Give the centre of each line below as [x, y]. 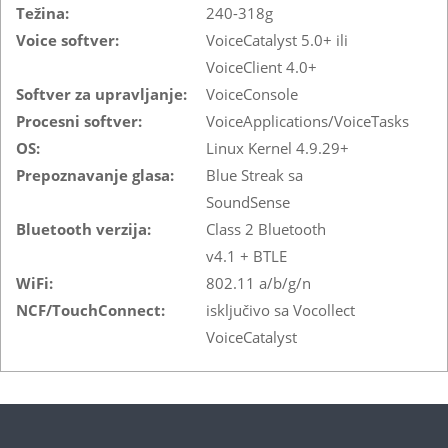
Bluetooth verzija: [83, 228]
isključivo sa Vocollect [280, 309]
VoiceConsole [252, 93]
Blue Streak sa [254, 174]
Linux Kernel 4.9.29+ [277, 147]
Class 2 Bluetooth [266, 228]
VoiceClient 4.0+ [261, 66]
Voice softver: [67, 39]
